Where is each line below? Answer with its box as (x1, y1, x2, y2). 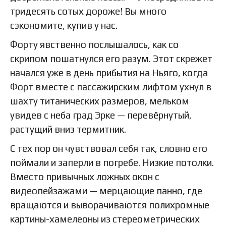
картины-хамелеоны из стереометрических (10, 213, 200, 224)
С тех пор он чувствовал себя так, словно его (10, 142, 207, 154)
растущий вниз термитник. (10, 123, 126, 135)
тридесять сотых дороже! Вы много (10, 5, 166, 17)
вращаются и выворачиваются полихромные (10, 199, 209, 210)
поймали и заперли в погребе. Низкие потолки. (10, 156, 214, 168)
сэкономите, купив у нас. (10, 19, 118, 31)
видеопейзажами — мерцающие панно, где (10, 185, 202, 196)
